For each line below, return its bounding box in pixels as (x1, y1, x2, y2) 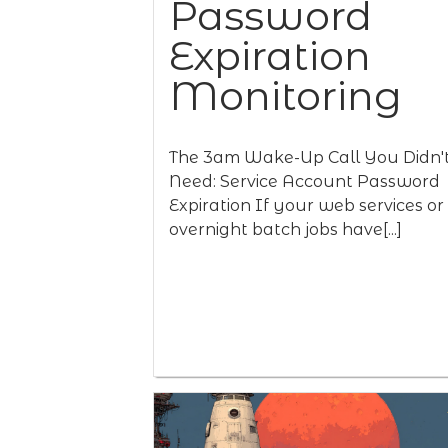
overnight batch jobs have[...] (169, 220, 402, 239)
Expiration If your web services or (169, 196, 444, 215)
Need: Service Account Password (169, 172, 440, 191)
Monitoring (169, 71, 402, 120)
